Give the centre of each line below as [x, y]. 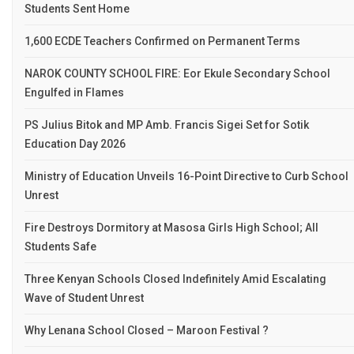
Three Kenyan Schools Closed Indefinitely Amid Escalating [175, 279]
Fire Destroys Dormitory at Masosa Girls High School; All [171, 228]
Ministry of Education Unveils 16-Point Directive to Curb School [186, 177]
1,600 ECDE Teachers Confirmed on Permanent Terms [162, 41]
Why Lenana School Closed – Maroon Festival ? [147, 331]
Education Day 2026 [75, 144]
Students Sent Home [77, 9]
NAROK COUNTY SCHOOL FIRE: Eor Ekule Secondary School [177, 74]
